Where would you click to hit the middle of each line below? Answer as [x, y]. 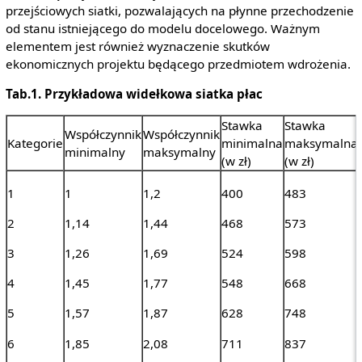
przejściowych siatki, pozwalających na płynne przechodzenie [179, 11]
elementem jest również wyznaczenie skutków [137, 46]
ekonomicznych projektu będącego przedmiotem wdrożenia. [178, 64]
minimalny [95, 152]
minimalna [252, 143]
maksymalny [179, 152]
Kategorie [35, 143]
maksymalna [321, 143]
